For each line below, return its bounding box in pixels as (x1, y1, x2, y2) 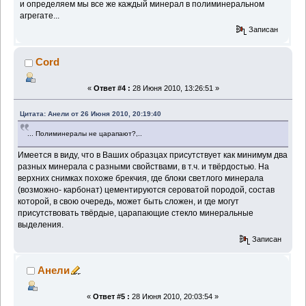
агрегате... (20, 10, 60, 20)
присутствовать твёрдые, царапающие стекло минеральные (18, 208, 254, 219)
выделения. (18, 220, 64, 230)
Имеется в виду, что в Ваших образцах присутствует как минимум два (18, 150, 288, 161)
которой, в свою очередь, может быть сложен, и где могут (18, 197, 240, 207)
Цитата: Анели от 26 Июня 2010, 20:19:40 (20, 110, 162, 118)
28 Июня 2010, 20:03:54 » (129, 292, 219, 301)
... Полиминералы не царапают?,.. (27, 130, 143, 138)
